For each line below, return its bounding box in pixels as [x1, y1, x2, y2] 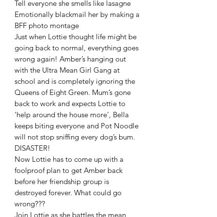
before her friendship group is [15, 177, 109, 186]
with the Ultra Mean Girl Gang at [15, 65, 120, 75]
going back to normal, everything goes [15, 43, 139, 53]
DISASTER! [15, 143, 50, 153]
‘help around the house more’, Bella [15, 110, 129, 120]
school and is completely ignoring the [15, 77, 135, 86]
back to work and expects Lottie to [15, 99, 125, 108]
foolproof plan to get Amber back [15, 166, 123, 175]
